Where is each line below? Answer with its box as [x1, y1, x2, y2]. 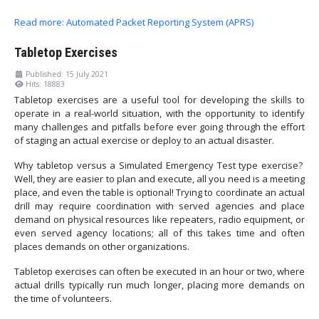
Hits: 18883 [26, 79, 65, 90]
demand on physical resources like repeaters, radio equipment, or [14, 213, 305, 226]
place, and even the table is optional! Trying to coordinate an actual [14, 186, 305, 199]
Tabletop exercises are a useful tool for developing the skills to [14, 93, 305, 107]
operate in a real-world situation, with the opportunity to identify [14, 107, 305, 120]
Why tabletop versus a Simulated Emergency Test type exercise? [14, 159, 305, 172]
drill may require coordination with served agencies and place [14, 199, 305, 213]
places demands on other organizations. [14, 240, 192, 253]
